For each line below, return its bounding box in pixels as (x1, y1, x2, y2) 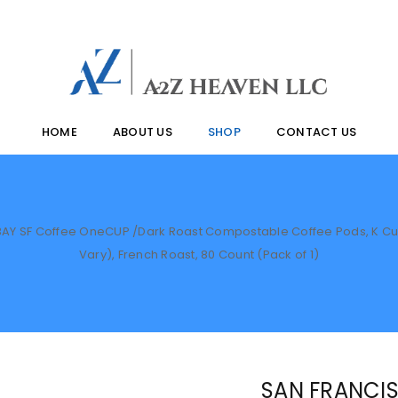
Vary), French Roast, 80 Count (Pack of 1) (78, 246, 320, 263)
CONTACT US (275, 123, 357, 140)
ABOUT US (112, 123, 172, 140)
